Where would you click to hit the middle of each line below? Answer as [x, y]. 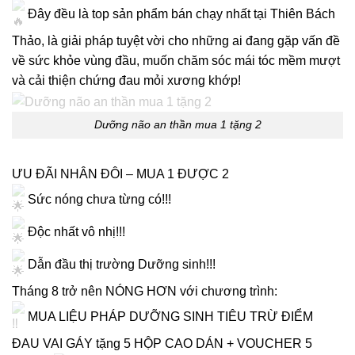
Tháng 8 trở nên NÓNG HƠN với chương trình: [145, 292]
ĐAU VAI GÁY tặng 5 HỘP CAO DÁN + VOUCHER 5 [162, 344]
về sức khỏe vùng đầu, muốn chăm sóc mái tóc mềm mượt [176, 61]
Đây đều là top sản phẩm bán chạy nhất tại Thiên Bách [181, 14]
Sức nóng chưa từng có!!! [98, 199]
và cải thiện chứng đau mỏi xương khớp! [126, 81]
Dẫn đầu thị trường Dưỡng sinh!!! [120, 264]
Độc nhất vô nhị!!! [75, 231]
